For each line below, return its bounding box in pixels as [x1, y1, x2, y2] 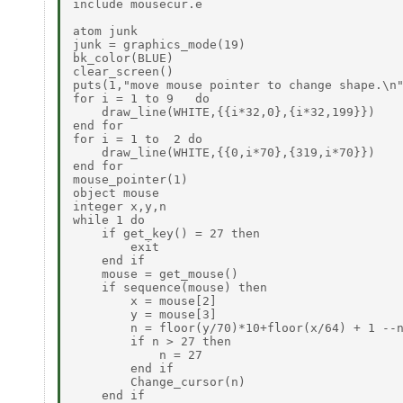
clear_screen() [73, 64, 174, 78]
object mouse [73, 185, 159, 200]
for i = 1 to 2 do [73, 131, 202, 146]
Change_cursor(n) [73, 374, 246, 389]
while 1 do [73, 212, 145, 227]
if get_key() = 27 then [73, 226, 260, 240]
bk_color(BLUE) [73, 50, 174, 65]
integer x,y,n [73, 199, 166, 213]
